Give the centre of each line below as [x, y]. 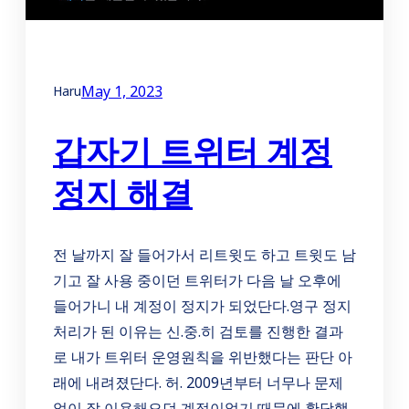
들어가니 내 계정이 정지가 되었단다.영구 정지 [202, 306]
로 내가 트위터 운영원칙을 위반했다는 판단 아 [203, 357]
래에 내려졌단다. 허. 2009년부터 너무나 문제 [198, 383]
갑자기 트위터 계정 [193, 152]
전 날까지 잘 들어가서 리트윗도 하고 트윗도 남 [204, 255]
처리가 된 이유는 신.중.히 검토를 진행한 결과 [198, 332]
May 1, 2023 [122, 91]
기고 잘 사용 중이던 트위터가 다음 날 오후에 [197, 281]
